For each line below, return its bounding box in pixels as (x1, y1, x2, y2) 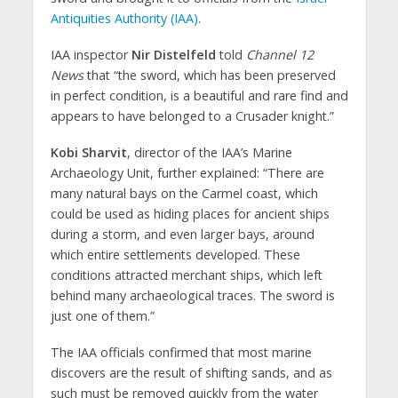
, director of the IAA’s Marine (126, 144, 292, 162)
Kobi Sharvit (50, 144, 127, 162)
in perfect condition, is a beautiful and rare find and (50, 87, 348, 105)
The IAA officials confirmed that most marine (50, 344, 312, 362)
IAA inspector (50, 46, 131, 64)
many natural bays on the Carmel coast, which (50, 185, 318, 203)
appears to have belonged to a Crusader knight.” (50, 107, 334, 125)
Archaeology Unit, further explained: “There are (50, 164, 324, 182)
